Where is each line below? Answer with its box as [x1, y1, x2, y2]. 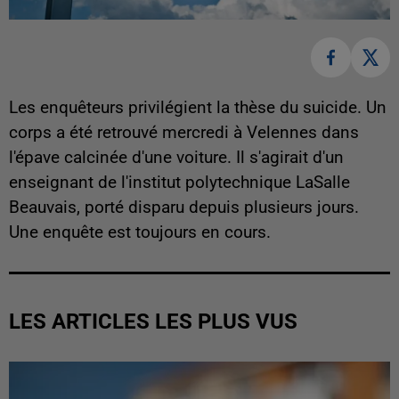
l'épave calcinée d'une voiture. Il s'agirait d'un [9, 147, 344, 167]
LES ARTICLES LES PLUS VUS [9, 308, 297, 334]
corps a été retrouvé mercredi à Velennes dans [9, 122, 359, 142]
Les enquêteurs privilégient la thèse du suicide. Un [9, 97, 387, 118]
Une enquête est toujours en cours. [9, 222, 271, 242]
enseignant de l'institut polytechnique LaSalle [9, 172, 350, 192]
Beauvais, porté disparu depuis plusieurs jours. [9, 197, 359, 217]
